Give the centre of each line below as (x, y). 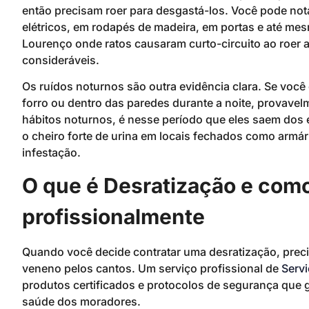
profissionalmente (113, 217)
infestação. (51, 152)
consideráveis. (61, 60)
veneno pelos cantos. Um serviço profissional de (152, 269)
